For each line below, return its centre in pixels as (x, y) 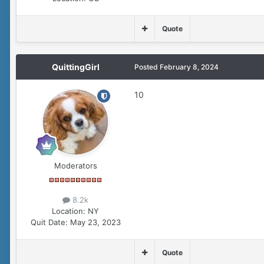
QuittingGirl (75, 67)
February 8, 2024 (189, 67)
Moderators (75, 166)
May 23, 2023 (95, 222)
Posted (147, 67)
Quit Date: (49, 222)
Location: (69, 211)
